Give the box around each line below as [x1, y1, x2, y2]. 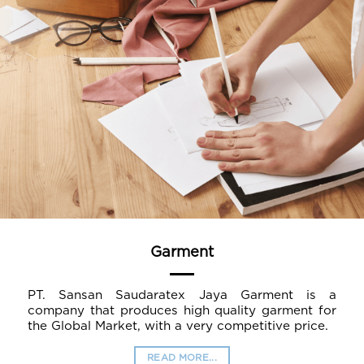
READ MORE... [146, 353, 218, 362]
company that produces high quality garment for [27, 304, 337, 317]
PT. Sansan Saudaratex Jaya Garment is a [27, 288, 337, 301]
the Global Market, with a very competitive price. [27, 319, 328, 332]
